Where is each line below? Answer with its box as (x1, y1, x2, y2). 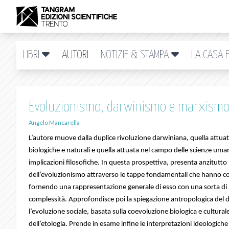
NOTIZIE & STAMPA (101, 49, 171, 61)
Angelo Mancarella (29, 119, 80, 126)
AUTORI (62, 49, 88, 61)
